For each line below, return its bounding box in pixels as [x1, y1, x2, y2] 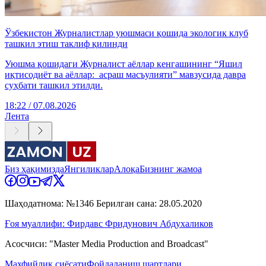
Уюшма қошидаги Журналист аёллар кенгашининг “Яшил [5, 59, 242, 69]
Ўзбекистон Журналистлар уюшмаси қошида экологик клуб [5, 28, 248, 39]
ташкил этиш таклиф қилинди [5, 39, 128, 49]
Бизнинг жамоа [140, 164, 202, 175]
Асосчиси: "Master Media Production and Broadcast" [5, 239, 208, 249]
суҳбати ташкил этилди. [5, 80, 103, 91]
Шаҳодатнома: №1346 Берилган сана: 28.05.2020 [5, 198, 202, 209]
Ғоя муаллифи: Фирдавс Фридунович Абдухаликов [5, 218, 213, 229]
